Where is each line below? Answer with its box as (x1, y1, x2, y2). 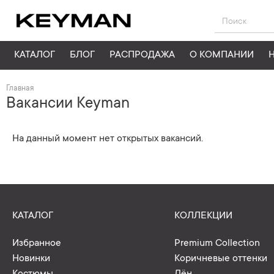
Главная (6, 84, 34, 93)
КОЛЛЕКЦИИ (174, 210, 232, 221)
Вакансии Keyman (6, 95, 130, 113)
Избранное (12, 238, 61, 249)
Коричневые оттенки (174, 253, 267, 264)
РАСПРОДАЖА (109, 49, 175, 61)
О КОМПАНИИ (190, 49, 254, 61)
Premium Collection (174, 238, 260, 249)
